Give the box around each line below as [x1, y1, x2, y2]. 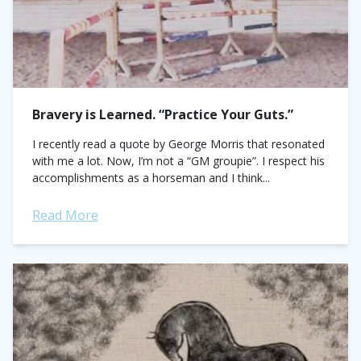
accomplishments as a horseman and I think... [32, 170, 270, 185]
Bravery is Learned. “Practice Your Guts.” [32, 106, 293, 123]
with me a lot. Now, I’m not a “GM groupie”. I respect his [32, 153, 325, 168]
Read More [32, 206, 98, 224]
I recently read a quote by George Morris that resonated [32, 136, 325, 151]
